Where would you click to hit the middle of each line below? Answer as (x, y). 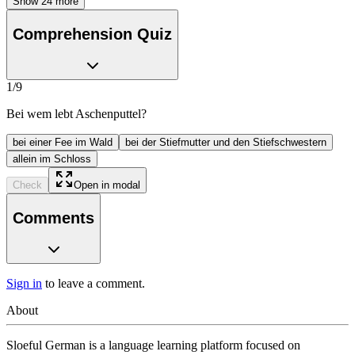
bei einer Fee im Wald (63, 143)
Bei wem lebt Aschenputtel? (76, 114)
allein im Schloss (52, 159)
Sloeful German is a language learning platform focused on (153, 345)
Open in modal (107, 185)
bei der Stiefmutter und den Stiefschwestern (226, 143)
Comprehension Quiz (92, 34)
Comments (53, 218)
